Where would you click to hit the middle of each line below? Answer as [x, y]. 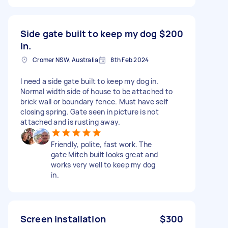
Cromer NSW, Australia [66, 60]
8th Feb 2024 [130, 60]
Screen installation [63, 219]
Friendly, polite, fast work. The [101, 144]
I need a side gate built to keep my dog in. [90, 81]
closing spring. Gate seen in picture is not [90, 111]
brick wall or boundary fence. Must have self [94, 101]
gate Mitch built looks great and [104, 154]
